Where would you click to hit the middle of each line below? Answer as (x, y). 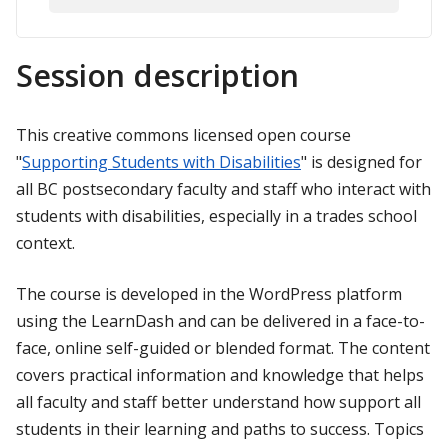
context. (45, 242)
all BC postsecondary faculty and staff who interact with (223, 188)
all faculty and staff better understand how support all (218, 401)
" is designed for (361, 161)
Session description (157, 75)
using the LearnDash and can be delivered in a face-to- (220, 320)
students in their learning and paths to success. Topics (220, 428)
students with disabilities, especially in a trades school (216, 215)
